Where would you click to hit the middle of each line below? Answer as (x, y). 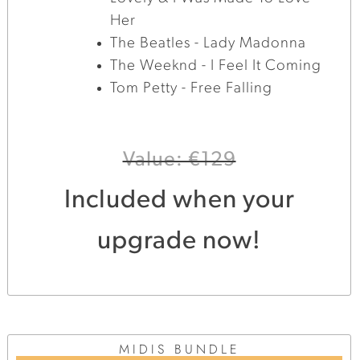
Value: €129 (179, 161)
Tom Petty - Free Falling (192, 88)
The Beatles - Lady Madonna (209, 43)
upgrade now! (179, 242)
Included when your (179, 201)
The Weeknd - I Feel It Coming (216, 66)
